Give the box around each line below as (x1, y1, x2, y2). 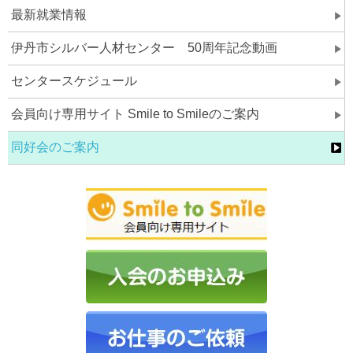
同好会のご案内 (11, 140, 100, 154)
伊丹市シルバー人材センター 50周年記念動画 (11, 41, 278, 54)
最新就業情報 (11, 8, 87, 21)
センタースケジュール (11, 74, 138, 87)
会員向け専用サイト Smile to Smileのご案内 (11, 107, 260, 121)
